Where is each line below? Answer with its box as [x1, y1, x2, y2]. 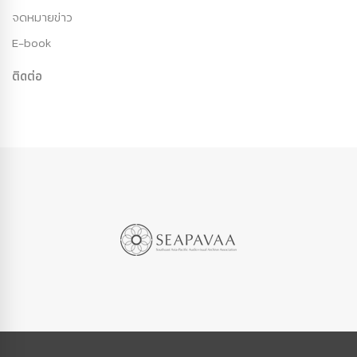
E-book [12, 33, 51, 53]
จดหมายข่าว [12, 8, 73, 27]
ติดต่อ [12, 66, 42, 86]
